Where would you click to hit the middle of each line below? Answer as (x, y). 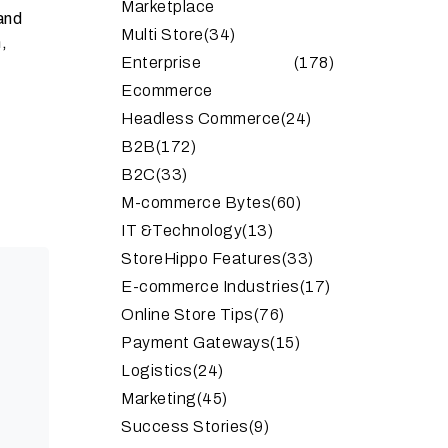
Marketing (159, 398)
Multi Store (162, 34)
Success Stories (185, 426)
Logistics (157, 370)
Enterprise (161, 62)
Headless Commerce (201, 118)
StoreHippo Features (201, 258)
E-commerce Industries (210, 286)
